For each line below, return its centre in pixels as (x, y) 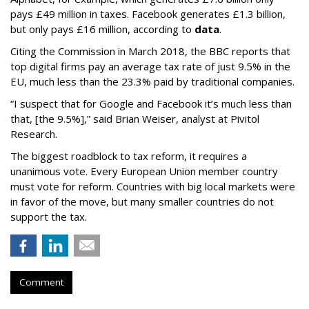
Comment (41, 282)
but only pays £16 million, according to (102, 29)
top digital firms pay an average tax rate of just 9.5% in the (150, 67)
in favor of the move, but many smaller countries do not (142, 202)
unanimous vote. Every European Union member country (144, 171)
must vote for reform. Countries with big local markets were (153, 187)
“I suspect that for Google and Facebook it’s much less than (151, 104)
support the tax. (49, 217)
